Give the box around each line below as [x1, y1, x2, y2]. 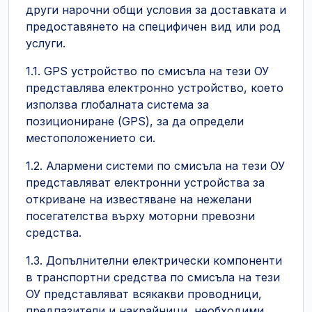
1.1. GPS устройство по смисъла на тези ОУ [26, 64, 269, 78]
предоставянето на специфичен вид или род [26, 19, 281, 33]
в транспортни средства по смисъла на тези [26, 270, 280, 284]
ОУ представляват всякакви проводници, [26, 287, 262, 301]
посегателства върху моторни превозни [26, 209, 255, 223]
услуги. [26, 36, 65, 50]
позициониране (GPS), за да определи [26, 114, 244, 128]
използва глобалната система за [26, 97, 209, 111]
